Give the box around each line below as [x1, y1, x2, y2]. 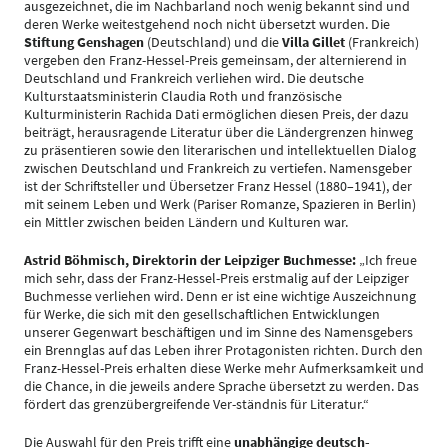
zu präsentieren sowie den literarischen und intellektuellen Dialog [24, 141, 416, 159]
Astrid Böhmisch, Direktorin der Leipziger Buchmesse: [24, 251, 356, 269]
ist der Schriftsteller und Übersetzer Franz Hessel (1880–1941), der [24, 177, 412, 195]
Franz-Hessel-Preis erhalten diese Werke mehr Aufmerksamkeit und [24, 359, 424, 377]
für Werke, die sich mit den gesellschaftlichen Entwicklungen [24, 305, 380, 323]
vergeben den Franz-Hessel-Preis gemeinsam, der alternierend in [24, 51, 407, 69]
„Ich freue [356, 251, 417, 269]
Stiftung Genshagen [24, 33, 144, 51]
